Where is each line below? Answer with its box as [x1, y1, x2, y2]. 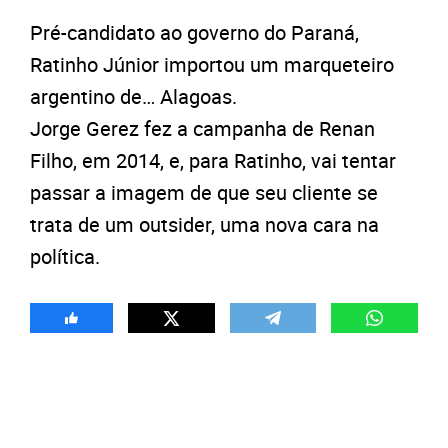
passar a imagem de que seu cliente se [30, 179, 378, 206]
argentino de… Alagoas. [30, 83, 237, 110]
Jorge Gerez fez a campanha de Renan [30, 115, 375, 142]
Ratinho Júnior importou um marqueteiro [30, 51, 394, 78]
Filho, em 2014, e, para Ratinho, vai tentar [30, 147, 396, 174]
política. [30, 243, 100, 270]
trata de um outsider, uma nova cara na [30, 211, 379, 238]
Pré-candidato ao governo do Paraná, [30, 19, 359, 46]
